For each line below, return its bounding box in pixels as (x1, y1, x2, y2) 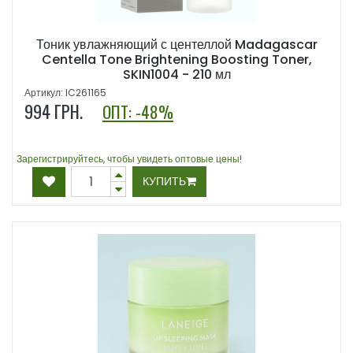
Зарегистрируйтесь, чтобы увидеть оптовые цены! (17, 152, 242, 166)
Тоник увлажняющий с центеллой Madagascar (35, 35, 318, 54)
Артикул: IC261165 (24, 86, 106, 100)
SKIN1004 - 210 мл (122, 65, 231, 84)
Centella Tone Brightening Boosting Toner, (41, 50, 312, 69)
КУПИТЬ (143, 173, 186, 190)
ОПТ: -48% (102, 99, 173, 124)
